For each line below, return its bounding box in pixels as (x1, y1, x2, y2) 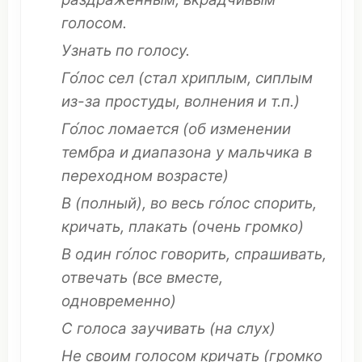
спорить (254, 194, 313, 213)
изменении (210, 120, 291, 138)
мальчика (228, 143, 300, 162)
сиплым (255, 69, 313, 87)
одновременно (61, 292, 170, 310)
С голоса (61, 319, 131, 338)
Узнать (61, 41, 112, 60)
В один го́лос (61, 245, 161, 263)
